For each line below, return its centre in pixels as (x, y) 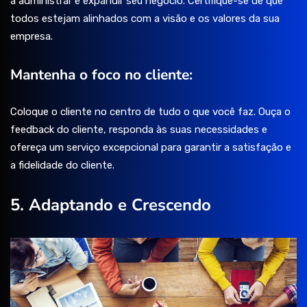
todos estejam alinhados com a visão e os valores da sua (145, 19)
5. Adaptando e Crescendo (111, 205)
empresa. (32, 37)
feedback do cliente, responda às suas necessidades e (139, 130)
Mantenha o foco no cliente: (101, 75)
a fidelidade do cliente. (62, 165)
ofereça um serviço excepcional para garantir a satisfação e (151, 148)
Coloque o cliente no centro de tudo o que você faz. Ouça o (150, 112)
